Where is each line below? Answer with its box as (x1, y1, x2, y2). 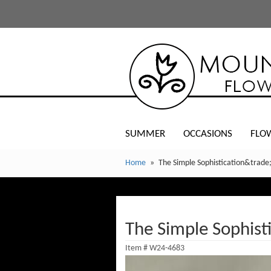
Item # (125, 244, 149, 253)
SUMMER (125, 129, 165, 139)
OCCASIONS (183, 129, 232, 139)
